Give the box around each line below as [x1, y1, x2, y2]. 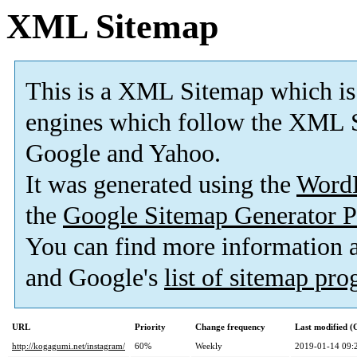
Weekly [195, 341, 222, 351]
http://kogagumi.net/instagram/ [12, 341, 125, 351]
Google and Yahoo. [25, 139, 221, 168]
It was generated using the [25, 171, 296, 199]
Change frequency [195, 322, 265, 332]
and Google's [25, 264, 164, 292]
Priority [135, 322, 166, 332]
